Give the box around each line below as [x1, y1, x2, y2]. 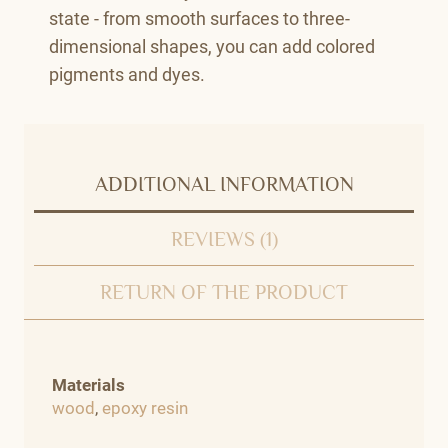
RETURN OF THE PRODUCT [100, 281, 348, 304]
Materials [51, 374, 125, 395]
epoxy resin [101, 397, 188, 418]
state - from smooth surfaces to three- [49, 7, 350, 29]
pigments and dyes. [49, 63, 205, 85]
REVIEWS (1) [170, 228, 278, 251]
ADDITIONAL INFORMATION [94, 172, 354, 195]
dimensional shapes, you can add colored [49, 35, 375, 57]
